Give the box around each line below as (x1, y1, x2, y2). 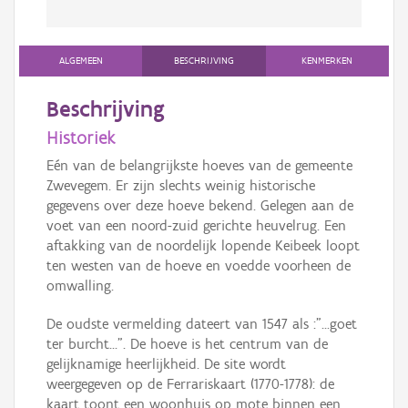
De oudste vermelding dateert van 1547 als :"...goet (46, 315, 357, 333)
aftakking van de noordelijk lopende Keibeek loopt (46, 237, 360, 255)
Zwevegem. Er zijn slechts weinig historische (46, 177, 315, 195)
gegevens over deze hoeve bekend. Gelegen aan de (46, 197, 353, 215)
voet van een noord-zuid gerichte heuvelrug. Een (46, 217, 346, 235)
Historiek (46, 127, 115, 149)
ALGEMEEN (58, 55, 103, 67)
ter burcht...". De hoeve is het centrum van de (46, 335, 328, 353)
